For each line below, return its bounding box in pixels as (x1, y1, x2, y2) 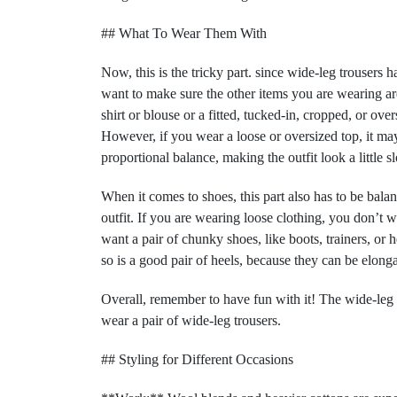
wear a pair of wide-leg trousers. (101, 313, 281, 328)
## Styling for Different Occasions (101, 352, 293, 367)
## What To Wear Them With (101, 26, 267, 41)
